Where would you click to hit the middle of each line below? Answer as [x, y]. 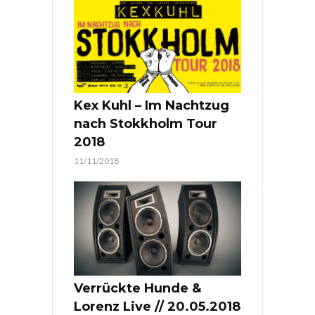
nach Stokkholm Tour [146, 124]
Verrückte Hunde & [137, 288]
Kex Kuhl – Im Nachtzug [152, 106]
